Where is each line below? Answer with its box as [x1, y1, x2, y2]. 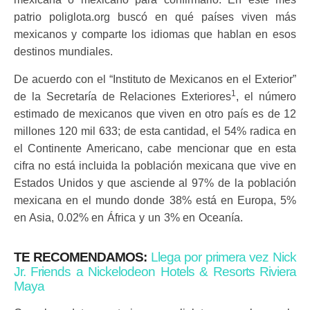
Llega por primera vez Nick [151, 250, 296, 264]
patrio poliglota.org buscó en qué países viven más [14, 11, 296, 23]
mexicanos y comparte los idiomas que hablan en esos [14, 28, 296, 40]
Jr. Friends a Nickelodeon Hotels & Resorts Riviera [14, 264, 296, 279]
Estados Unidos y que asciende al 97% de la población [14, 177, 296, 189]
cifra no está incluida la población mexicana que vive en [14, 160, 296, 172]
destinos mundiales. [14, 46, 113, 57]
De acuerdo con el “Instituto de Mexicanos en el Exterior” [14, 73, 296, 85]
